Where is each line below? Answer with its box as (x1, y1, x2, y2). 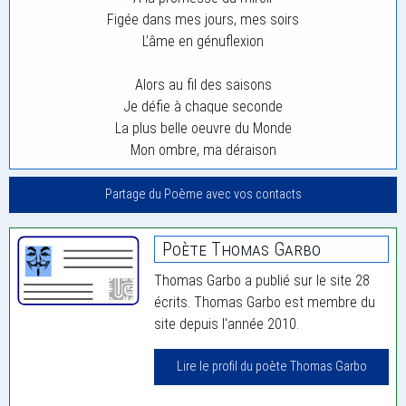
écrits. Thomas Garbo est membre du (154, 294, 376, 312)
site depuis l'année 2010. (154, 315, 300, 333)
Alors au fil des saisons (134, 76, 272, 93)
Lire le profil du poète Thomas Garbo (176, 359, 367, 375)
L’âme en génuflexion (142, 33, 264, 50)
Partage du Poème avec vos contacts (104, 187, 302, 203)
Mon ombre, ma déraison (130, 141, 276, 159)
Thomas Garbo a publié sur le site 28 (154, 272, 371, 290)
